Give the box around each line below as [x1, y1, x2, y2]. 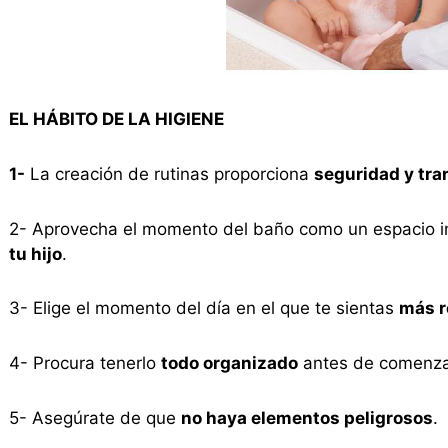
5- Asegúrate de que [8, 407, 181, 428]
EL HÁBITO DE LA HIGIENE [8, 109, 224, 130]
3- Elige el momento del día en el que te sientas [8, 298, 399, 319]
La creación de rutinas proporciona [24, 163, 314, 184]
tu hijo [8, 243, 62, 264]
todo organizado [160, 353, 298, 374]
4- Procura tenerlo [8, 353, 161, 374]
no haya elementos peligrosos [180, 407, 433, 428]
